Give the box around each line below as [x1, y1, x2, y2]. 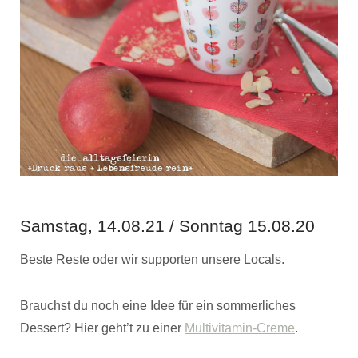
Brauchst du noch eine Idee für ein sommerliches [20, 299, 296, 313]
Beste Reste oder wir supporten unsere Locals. [20, 253, 284, 267]
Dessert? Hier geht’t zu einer [20, 321, 185, 336]
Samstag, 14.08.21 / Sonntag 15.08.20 [20, 217, 315, 236]
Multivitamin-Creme [185, 321, 295, 336]
